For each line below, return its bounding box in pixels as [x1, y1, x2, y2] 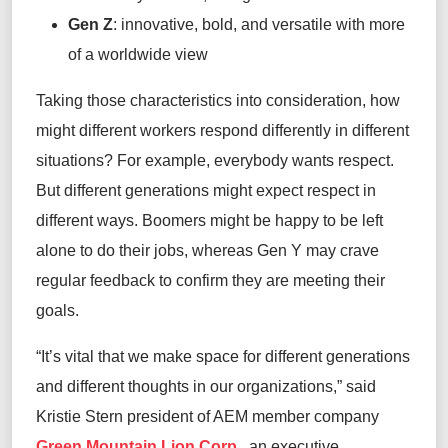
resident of [136, 408, 213, 426]
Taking [36, 92, 83, 110]
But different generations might [36, 182, 256, 200]
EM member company [224, 408, 379, 426]
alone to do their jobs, [36, 242, 192, 260]
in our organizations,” [193, 378, 346, 396]
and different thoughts [36, 378, 193, 396]
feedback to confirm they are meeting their [90, 272, 385, 290]
